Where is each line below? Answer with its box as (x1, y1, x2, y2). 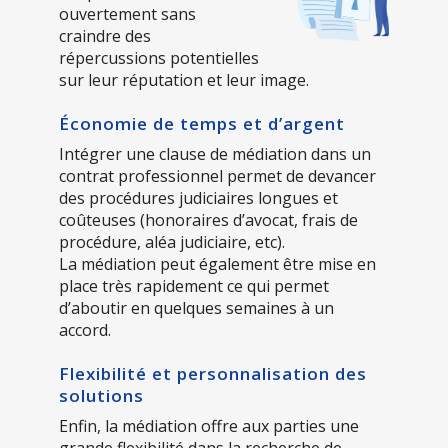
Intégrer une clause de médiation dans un (59, 142, 371, 165)
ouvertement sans (59, 2, 196, 25)
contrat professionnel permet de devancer (59, 164, 376, 187)
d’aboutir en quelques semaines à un (59, 296, 334, 319)
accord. (59, 318, 111, 341)
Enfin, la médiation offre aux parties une (59, 414, 359, 437)
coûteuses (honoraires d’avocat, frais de (59, 208, 358, 231)
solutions (59, 383, 144, 407)
